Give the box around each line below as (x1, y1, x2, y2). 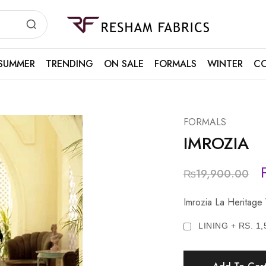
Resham (64, 21, 96, 35)
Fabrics (64, 30, 93, 45)
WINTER (207, 57, 243, 71)
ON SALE (103, 57, 144, 71)
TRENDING (45, 57, 93, 71)
